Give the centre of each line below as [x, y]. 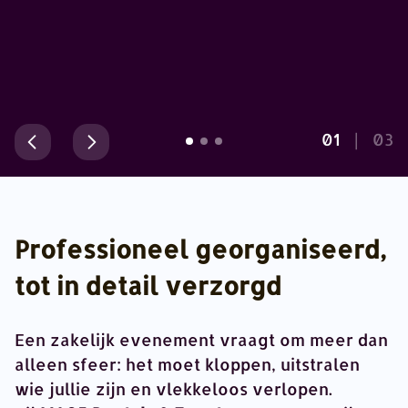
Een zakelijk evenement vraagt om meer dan [201, 339]
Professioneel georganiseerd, [200, 249]
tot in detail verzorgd [148, 286]
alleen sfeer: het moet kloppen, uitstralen [187, 364]
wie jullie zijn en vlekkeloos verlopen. [173, 388]
